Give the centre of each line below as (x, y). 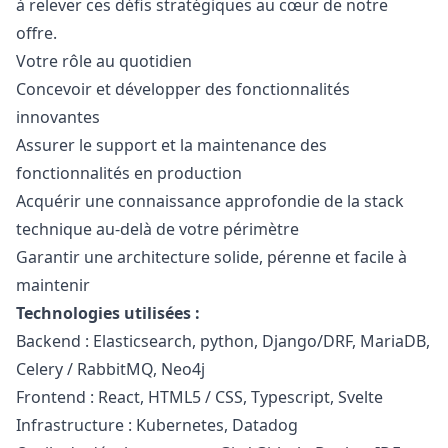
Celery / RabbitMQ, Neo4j (110, 369)
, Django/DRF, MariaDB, (342, 341)
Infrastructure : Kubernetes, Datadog (157, 425)
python (227, 341)
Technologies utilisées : (108, 313)
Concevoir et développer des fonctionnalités (183, 89)
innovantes (58, 117)
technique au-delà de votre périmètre (157, 229)
